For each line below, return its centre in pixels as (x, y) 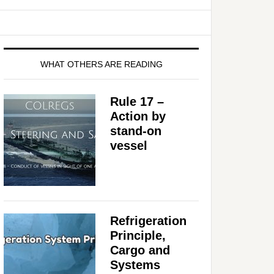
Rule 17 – (137, 101)
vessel (129, 145)
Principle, (138, 235)
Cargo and (140, 250)
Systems (135, 265)
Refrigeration (148, 220)
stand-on (136, 131)
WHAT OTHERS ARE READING (101, 64)
